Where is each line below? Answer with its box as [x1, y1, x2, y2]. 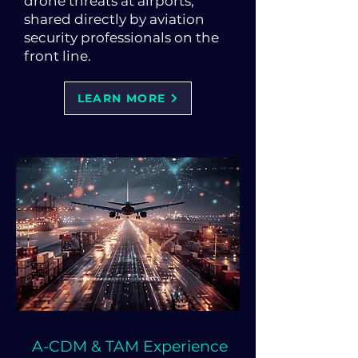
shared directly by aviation [24, 11, 205, 27]
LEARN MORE [77, 91, 166, 105]
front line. [24, 48, 91, 64]
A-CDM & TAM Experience [31, 337, 228, 356]
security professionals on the [24, 30, 219, 46]
